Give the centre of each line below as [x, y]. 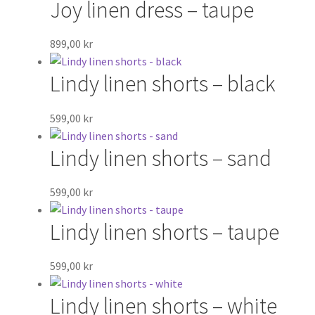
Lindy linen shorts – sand [160, 158]
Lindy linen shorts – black [162, 84]
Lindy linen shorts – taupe [164, 232]
